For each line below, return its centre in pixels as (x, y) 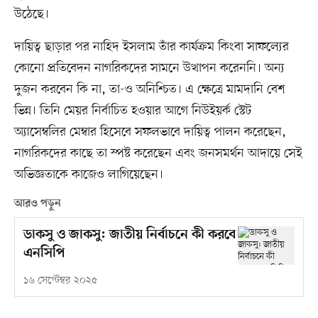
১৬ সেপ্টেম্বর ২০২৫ (60, 281)
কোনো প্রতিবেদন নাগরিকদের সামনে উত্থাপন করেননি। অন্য (149, 68)
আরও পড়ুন (37, 204)
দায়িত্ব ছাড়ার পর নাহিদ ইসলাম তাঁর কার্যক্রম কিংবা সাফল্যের (151, 47)
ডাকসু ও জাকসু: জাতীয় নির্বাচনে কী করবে (129, 236)
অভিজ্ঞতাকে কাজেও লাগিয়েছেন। (88, 175)
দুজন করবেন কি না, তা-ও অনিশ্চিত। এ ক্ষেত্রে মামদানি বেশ (149, 90)
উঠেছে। (31, 15)
